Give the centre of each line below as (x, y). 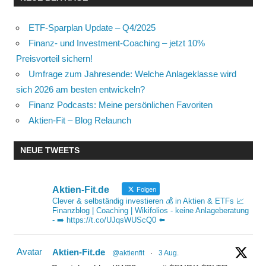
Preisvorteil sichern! (54, 58)
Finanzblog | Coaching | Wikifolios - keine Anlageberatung (150, 210)
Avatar (29, 251)
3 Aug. (168, 253)
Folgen (145, 189)
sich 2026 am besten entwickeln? (80, 89)
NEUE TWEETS (50, 150)
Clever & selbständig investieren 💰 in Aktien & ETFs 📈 (148, 201)
